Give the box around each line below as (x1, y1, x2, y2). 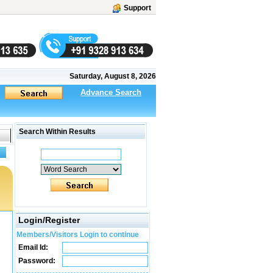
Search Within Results (17, 127, 96, 136)
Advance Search (80, 88, 141, 97)
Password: (16, 257, 55, 265)
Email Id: (16, 243, 48, 252)
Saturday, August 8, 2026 (69, 72, 156, 80)
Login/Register (18, 215, 80, 225)
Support (124, 4, 151, 12)
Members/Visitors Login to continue (16, 230, 139, 239)
